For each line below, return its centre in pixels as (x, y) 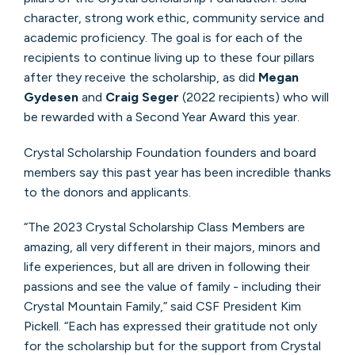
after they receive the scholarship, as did (141, 78)
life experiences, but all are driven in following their (166, 266)
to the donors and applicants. (107, 192)
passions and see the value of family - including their (172, 286)
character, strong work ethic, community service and (174, 18)
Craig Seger (142, 97)
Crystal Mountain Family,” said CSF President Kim (162, 306)
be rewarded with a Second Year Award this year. (161, 117)
